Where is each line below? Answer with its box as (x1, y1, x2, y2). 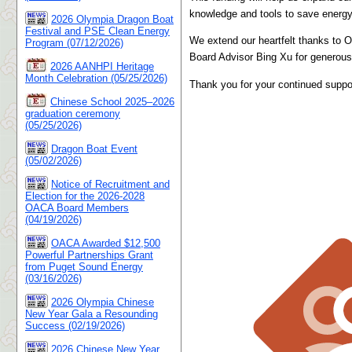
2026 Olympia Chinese (51, 296, 154, 308)
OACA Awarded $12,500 (51, 237, 160, 249)
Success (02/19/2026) (25, 320, 125, 332)
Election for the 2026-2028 (25, 190, 145, 202)
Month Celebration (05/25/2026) (25, 72, 167, 84)
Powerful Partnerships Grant (25, 249, 153, 261)
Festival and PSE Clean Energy (25, 25, 170, 37)
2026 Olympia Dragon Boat (51, 13, 174, 25)
